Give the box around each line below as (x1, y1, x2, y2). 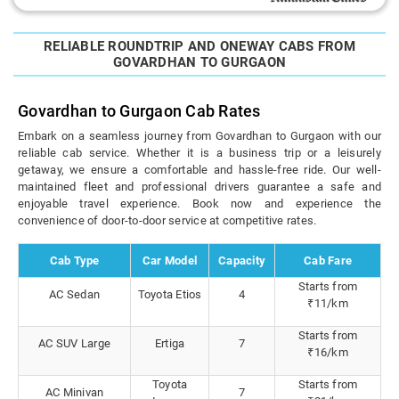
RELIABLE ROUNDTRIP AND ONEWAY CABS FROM (44, 38, 355, 55)
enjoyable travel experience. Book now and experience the (18, 197, 381, 211)
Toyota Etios (137, 288, 202, 302)
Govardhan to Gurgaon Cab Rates (18, 102, 261, 121)
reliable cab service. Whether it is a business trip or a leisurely (18, 146, 381, 160)
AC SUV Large (38, 337, 110, 351)
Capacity (218, 254, 265, 268)
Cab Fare (304, 254, 352, 268)
